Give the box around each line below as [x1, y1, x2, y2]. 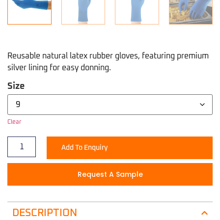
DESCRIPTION [12, 208, 77, 218]
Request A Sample [77, 169, 143, 179]
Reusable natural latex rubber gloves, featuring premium [7, 52, 209, 60]
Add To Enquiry [61, 144, 108, 151]
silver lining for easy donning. [7, 63, 111, 72]
